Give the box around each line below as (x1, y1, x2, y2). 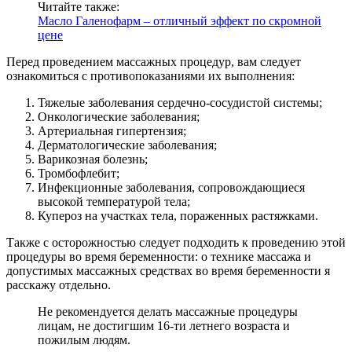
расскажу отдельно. (6, 277, 111, 291)
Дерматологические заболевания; (38, 137, 217, 152)
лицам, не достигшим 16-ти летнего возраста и (38, 318, 290, 332)
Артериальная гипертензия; (38, 123, 186, 137)
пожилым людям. (38, 332, 130, 346)
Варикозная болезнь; (38, 152, 148, 166)
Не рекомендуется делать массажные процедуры (38, 304, 298, 318)
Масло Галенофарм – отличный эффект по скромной (38, 13, 321, 27)
